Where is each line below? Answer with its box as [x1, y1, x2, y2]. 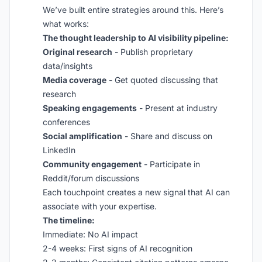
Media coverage [43, 75, 106, 85]
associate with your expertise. [43, 201, 157, 211]
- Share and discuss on [122, 131, 212, 141]
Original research [43, 47, 112, 57]
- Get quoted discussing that [106, 75, 218, 85]
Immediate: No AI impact [43, 229, 138, 239]
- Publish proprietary [112, 47, 193, 57]
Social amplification [43, 131, 122, 141]
